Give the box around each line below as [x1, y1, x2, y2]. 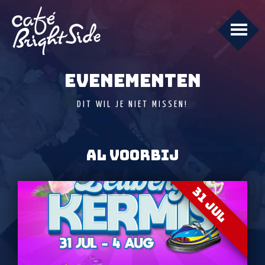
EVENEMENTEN [64, 69, 201, 92]
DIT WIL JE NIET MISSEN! [77, 100, 188, 109]
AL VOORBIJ [86, 146, 179, 164]
